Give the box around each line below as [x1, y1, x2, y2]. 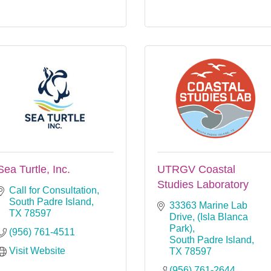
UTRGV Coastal [157, 163, 235, 175]
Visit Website [9, 245, 65, 256]
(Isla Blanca [197, 211, 248, 222]
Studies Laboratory [157, 178, 249, 191]
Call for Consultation [9, 184, 97, 195]
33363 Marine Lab [169, 200, 247, 211]
